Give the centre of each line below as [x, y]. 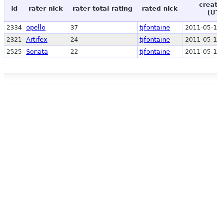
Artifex [37, 39]
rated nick [160, 8]
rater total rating [102, 8]
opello [36, 27]
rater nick [46, 8]
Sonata [37, 51]
